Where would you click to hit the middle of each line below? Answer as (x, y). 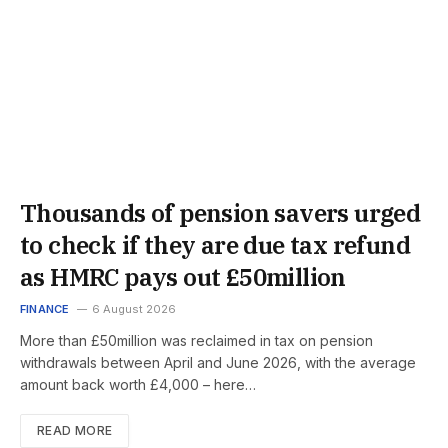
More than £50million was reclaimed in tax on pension (196, 340)
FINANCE (45, 308)
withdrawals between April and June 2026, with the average (218, 362)
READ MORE (75, 430)
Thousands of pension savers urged (220, 212)
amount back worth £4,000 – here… (138, 384)
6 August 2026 (133, 308)
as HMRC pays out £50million (183, 276)
